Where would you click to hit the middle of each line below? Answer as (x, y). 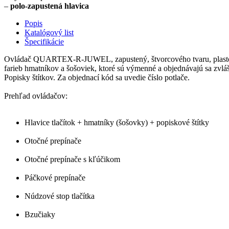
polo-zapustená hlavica (50, 6)
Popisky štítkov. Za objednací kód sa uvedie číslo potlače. (97, 77)
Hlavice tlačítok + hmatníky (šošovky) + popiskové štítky (117, 122)
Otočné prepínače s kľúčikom (72, 159)
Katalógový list (49, 32)
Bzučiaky (40, 214)
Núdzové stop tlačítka (60, 196)
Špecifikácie (44, 41)
